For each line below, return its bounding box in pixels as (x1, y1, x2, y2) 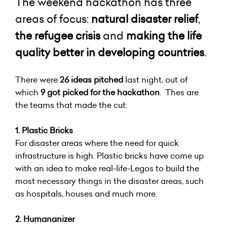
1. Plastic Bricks (15, 125, 73, 136)
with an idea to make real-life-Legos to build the (15, 163, 199, 174)
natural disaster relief (91, 12, 198, 26)
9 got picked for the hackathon (41, 87, 160, 98)
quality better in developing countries (15, 45, 204, 60)
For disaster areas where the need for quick (15, 137, 179, 148)
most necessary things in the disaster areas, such (15, 175, 204, 186)
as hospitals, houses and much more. (15, 188, 157, 199)
